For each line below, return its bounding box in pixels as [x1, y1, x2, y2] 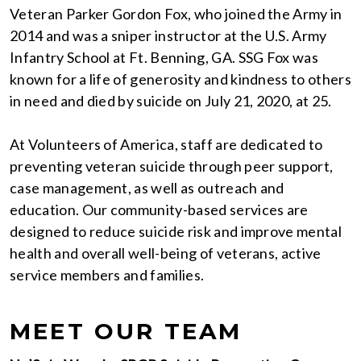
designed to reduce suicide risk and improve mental [10, 222, 342, 241]
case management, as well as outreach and [10, 179, 284, 197]
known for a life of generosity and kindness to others [10, 70, 351, 89]
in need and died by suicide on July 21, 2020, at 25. [10, 92, 332, 110]
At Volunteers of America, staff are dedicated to [10, 135, 323, 154]
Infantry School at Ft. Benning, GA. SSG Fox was [10, 48, 319, 67]
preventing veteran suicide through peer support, [10, 157, 334, 176]
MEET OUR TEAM [10, 317, 243, 346]
